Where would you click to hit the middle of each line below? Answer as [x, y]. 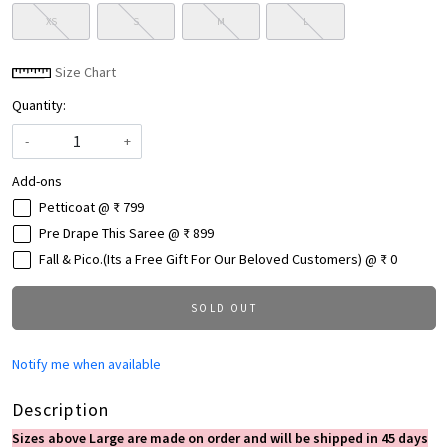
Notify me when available [86, 364]
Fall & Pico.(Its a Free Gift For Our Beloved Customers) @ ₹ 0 [218, 259]
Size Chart [84, 72]
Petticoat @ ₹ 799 [91, 207]
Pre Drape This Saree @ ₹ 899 [126, 233]
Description [60, 410]
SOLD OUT [224, 308]
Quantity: [39, 105]
